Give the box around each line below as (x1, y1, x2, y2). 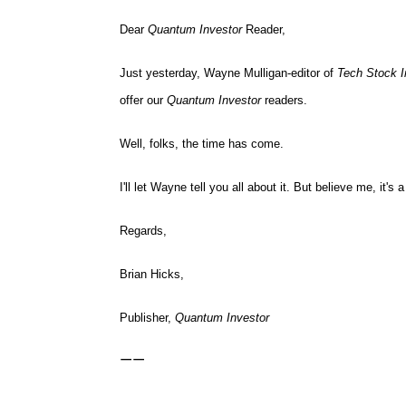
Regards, (120, 224, 167, 237)
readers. (265, 93, 307, 107)
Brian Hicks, (120, 267, 184, 281)
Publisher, (120, 311, 175, 324)
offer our (120, 93, 167, 107)
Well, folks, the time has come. (120, 137, 284, 150)
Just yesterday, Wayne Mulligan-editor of (120, 66, 337, 80)
